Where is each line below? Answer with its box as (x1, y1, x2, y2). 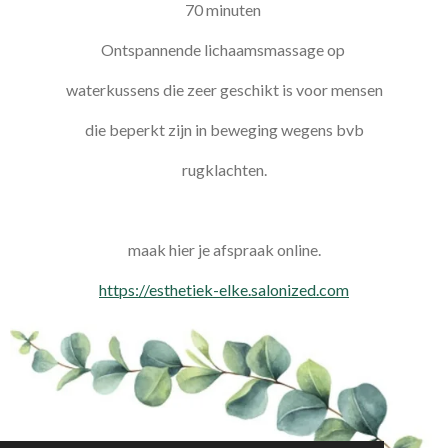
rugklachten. (181, 159, 267, 179)
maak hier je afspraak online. (127, 239, 321, 259)
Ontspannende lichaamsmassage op (100, 39, 348, 59)
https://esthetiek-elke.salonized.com (99, 279, 349, 299)
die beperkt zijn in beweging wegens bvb (84, 119, 364, 139)
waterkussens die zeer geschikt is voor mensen (65, 79, 383, 99)
